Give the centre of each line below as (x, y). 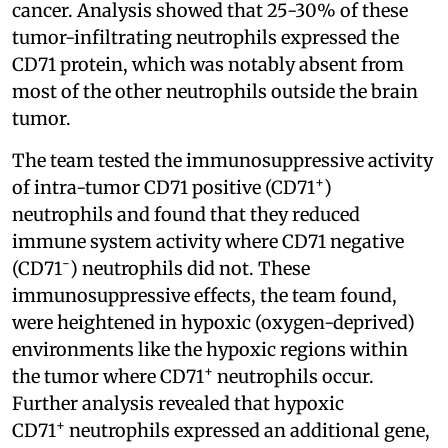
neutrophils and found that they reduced (186, 214)
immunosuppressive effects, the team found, (204, 295)
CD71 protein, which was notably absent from (208, 64)
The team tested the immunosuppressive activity (222, 160)
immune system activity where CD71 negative (208, 241)
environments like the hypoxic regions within (210, 349)
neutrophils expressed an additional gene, (247, 430)
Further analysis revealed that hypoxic (178, 403)
